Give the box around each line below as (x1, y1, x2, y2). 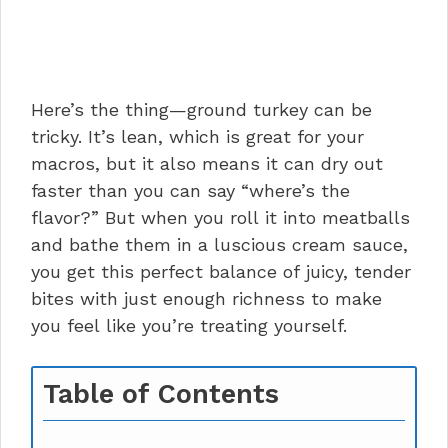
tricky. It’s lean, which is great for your (31, 126, 364, 148)
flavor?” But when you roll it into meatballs (31, 207, 410, 229)
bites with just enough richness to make (31, 288, 382, 310)
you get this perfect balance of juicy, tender (31, 261, 411, 283)
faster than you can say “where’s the (31, 180, 350, 202)
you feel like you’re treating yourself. (31, 315, 347, 337)
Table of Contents (43, 378, 279, 411)
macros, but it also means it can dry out (31, 153, 383, 175)
